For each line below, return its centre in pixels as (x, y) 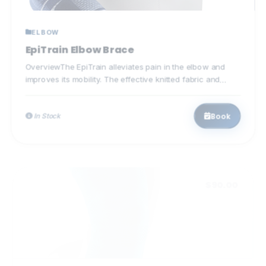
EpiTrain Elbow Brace (78, 41)
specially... (41, 85)
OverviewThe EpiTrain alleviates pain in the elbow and (125, 59)
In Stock (44, 110)
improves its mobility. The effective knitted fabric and (122, 72)
